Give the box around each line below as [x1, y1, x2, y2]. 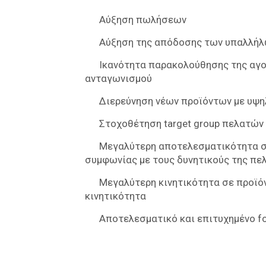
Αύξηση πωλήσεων [99, 14, 187, 26]
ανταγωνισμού [85, 72, 153, 84]
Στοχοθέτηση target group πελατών [99, 118, 264, 129]
